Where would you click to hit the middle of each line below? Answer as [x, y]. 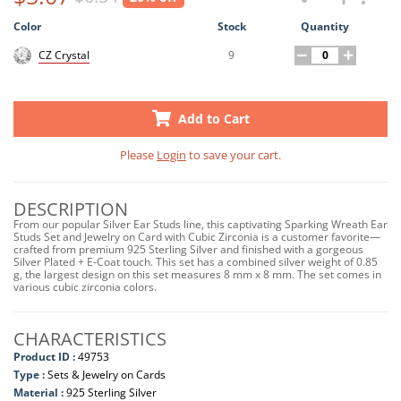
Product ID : [44, 356]
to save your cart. [234, 154]
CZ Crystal [64, 55]
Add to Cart [212, 118]
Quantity [325, 26]
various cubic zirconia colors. [85, 286]
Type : [29, 374]
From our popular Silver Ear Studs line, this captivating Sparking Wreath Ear [200, 224]
